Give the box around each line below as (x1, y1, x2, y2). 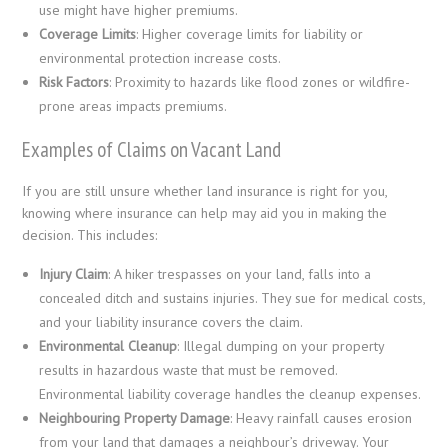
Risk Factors (39, 73, 110, 92)
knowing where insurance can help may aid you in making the (22, 203, 388, 222)
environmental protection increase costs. (39, 49, 282, 68)
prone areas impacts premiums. (39, 97, 228, 116)
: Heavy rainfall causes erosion (230, 408, 413, 427)
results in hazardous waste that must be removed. (39, 360, 338, 379)
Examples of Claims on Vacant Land (22, 136, 282, 164)
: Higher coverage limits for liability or (136, 25, 364, 44)
